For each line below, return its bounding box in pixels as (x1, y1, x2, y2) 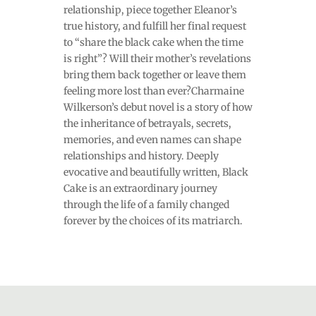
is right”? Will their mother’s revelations (63, 51, 251, 65)
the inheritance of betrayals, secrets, (63, 116, 231, 130)
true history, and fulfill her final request (63, 19, 246, 32)
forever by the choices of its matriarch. (63, 214, 243, 227)
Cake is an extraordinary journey (63, 181, 217, 195)
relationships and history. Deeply (63, 149, 219, 162)
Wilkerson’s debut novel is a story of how (63, 100, 253, 114)
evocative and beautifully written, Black (63, 165, 248, 178)
